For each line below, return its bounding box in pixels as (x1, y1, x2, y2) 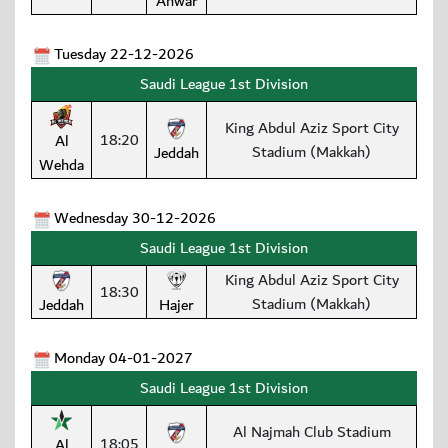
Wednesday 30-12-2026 (54, 205, 216, 232)
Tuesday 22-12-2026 (54, 41, 194, 68)
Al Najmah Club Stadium (232, 419, 391, 446)
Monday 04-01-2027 (54, 345, 193, 372)
